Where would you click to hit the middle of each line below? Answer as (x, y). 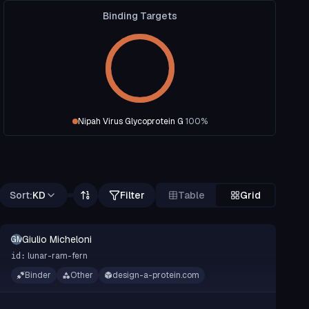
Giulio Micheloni (57, 239)
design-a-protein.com (156, 275)
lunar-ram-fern (58, 256)
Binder (38, 275)
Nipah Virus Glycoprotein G (130, 121)
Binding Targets (140, 16)
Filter (132, 195)
